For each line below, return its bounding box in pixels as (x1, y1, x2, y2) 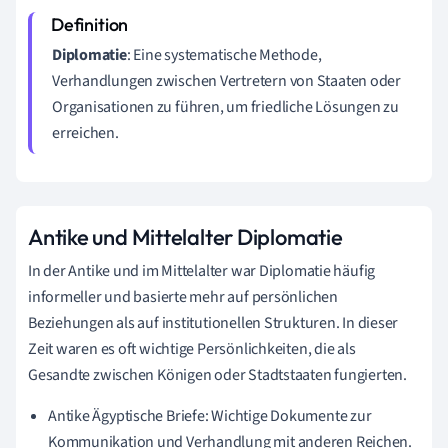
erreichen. (52, 121, 119, 144)
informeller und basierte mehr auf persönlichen (28, 285, 338, 308)
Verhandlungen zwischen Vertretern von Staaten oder (52, 69, 401, 92)
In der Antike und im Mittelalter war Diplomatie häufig (28, 259, 376, 282)
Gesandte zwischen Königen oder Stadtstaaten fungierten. (28, 363, 407, 386)
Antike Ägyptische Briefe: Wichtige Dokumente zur (48, 404, 372, 427)
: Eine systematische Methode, (126, 43, 322, 66)
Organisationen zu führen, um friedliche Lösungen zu (52, 95, 399, 118)
